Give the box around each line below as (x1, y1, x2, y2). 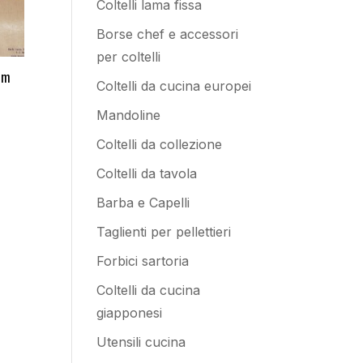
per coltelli (96, 49, 161, 65)
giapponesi (96, 305, 163, 321)
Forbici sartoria (96, 253, 190, 269)
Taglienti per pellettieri (96, 224, 232, 240)
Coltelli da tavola (96, 165, 198, 181)
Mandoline (96, 107, 161, 123)
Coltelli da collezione (96, 136, 223, 152)
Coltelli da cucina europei (96, 78, 252, 94)
